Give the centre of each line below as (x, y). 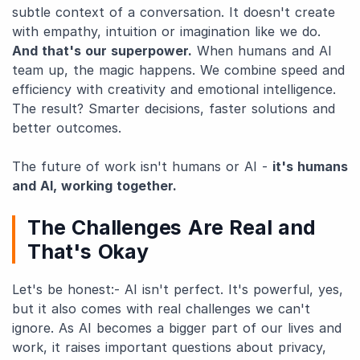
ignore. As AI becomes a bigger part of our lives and (177, 328)
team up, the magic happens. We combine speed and (178, 70)
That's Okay (88, 252)
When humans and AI (262, 51)
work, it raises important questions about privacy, (169, 347)
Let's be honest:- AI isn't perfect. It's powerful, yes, (178, 289)
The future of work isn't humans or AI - (142, 166)
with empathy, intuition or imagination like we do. (166, 31)
